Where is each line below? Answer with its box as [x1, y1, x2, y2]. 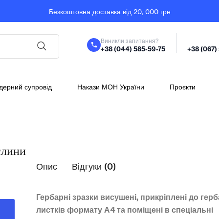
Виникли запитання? [101, 37, 159, 44]
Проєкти [170, 82, 196, 91]
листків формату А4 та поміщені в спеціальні [36, 205, 214, 215]
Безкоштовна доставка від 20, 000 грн [48, 7, 171, 16]
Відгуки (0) [72, 161, 116, 172]
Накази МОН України [77, 82, 145, 91]
